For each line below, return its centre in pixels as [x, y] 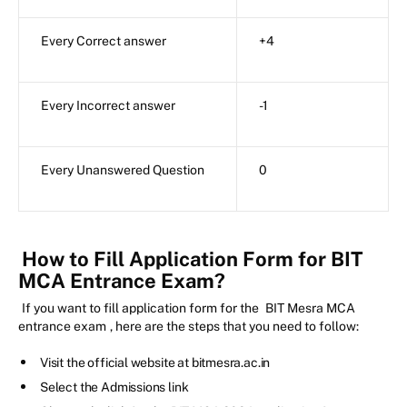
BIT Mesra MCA [310, 308]
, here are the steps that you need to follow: [234, 326]
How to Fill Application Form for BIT [193, 258]
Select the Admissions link [114, 387]
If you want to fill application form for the [142, 308]
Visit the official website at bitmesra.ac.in [155, 362]
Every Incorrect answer [108, 105]
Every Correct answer [104, 40]
